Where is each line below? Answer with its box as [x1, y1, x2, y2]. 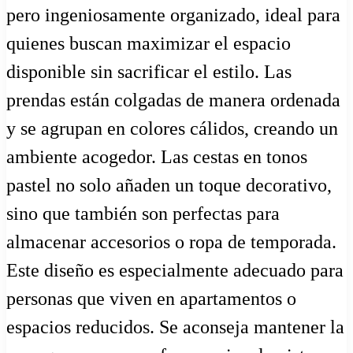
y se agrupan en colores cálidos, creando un [6, 118, 338, 139]
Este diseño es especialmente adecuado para [6, 260, 344, 281]
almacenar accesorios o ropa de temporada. [6, 232, 336, 253]
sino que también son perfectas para [6, 203, 280, 225]
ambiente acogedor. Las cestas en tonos [6, 147, 307, 168]
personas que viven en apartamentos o [6, 288, 296, 310]
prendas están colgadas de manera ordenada [6, 90, 340, 111]
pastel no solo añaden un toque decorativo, [6, 175, 332, 196]
